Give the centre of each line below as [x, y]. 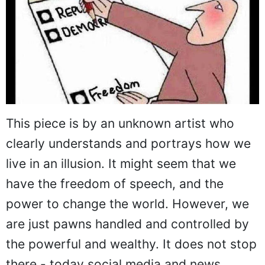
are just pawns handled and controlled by [127, 224]
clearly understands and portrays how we [128, 144]
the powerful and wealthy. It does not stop [131, 244]
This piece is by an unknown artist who [120, 124]
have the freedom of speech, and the [115, 184]
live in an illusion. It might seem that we [121, 164]
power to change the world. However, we [127, 204]
